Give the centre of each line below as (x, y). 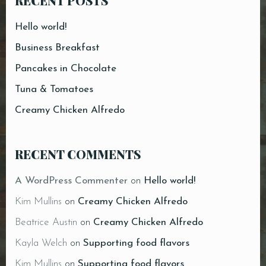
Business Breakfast (57, 48)
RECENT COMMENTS (78, 154)
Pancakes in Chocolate (66, 69)
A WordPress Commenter (71, 181)
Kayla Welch (41, 243)
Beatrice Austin (46, 223)
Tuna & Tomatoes (54, 90)
